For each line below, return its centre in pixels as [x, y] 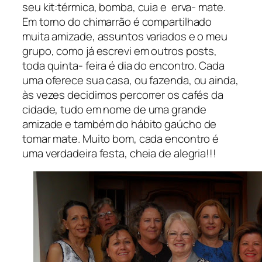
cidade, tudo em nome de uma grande [114, 109]
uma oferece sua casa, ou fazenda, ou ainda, [130, 80]
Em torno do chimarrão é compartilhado [117, 21]
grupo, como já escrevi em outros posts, [120, 51]
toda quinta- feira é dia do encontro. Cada [123, 65]
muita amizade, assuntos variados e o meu [125, 36]
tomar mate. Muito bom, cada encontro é [121, 138]
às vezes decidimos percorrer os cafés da [123, 94]
